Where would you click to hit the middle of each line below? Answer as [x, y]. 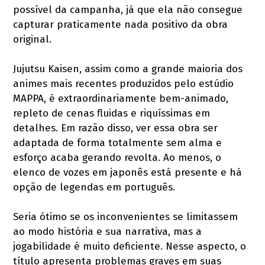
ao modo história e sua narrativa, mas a [108, 231]
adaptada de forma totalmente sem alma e [118, 143]
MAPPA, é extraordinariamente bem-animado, [121, 98]
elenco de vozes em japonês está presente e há [128, 172]
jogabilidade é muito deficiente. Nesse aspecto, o [130, 246]
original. [33, 39]
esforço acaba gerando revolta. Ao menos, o [117, 157]
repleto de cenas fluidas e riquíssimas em [112, 113]
